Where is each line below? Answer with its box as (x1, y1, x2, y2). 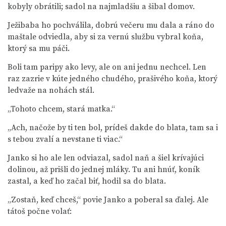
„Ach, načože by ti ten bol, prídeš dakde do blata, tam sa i (8, 123, 218, 133)
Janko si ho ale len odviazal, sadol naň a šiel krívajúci (8, 153, 204, 163)
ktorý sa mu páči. (8, 43, 70, 53)
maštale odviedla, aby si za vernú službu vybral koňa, (8, 32, 203, 42)
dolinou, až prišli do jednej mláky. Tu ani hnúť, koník (8, 164, 200, 175)
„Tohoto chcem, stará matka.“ (8, 104, 115, 114)
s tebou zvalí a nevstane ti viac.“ (8, 134, 123, 144)
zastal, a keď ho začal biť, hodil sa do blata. (8, 176, 166, 186)
